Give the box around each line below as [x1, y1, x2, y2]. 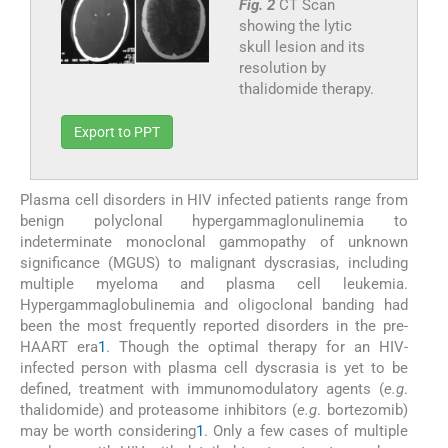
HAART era [20, 338, 98, 357]
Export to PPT [74, 124, 160, 141]
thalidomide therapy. [238, 80, 374, 99]
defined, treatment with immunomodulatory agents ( [20, 380, 384, 399]
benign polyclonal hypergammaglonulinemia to [20, 212, 408, 231]
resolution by [238, 59, 326, 78]
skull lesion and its [238, 38, 365, 57]
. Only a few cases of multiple [203, 422, 408, 441]
